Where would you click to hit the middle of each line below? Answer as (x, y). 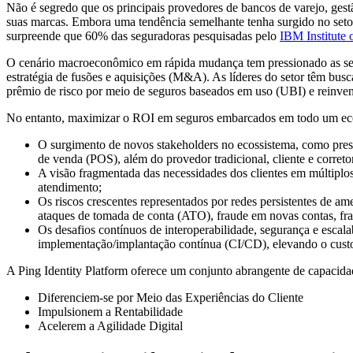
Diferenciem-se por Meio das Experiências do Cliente (171, 297)
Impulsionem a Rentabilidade (110, 311)
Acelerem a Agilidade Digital (110, 325)
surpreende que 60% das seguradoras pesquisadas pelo (143, 35)
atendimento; (70, 187)
